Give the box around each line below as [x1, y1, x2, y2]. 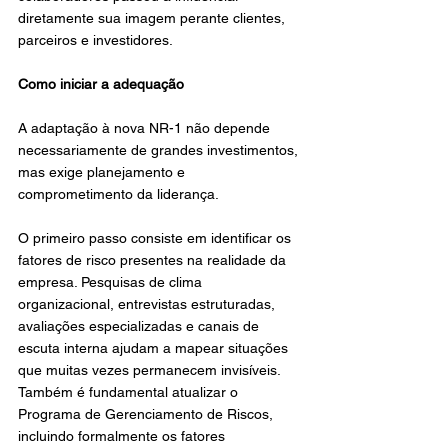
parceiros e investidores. [18, 32, 173, 48]
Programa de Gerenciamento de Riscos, [18, 406, 277, 422]
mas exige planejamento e [18, 164, 189, 180]
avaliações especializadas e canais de [18, 318, 263, 334]
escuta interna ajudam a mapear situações [18, 340, 292, 356]
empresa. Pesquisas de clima [18, 274, 206, 290]
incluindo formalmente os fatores [18, 428, 229, 444]
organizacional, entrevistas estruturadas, [18, 296, 279, 312]
